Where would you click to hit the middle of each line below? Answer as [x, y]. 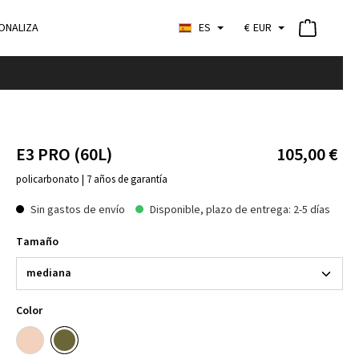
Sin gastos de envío [77, 210]
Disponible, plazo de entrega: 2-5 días [239, 210]
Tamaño [37, 242]
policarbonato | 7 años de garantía [92, 179]
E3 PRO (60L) [64, 155]
